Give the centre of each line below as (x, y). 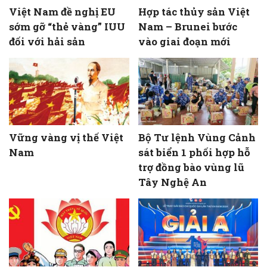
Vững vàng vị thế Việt (66, 138)
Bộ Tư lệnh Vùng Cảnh (197, 138)
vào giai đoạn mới (184, 41)
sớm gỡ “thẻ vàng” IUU (67, 26)
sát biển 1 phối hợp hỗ (194, 153)
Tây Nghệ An (172, 182)
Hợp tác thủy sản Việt (194, 11)
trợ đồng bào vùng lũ (191, 167)
